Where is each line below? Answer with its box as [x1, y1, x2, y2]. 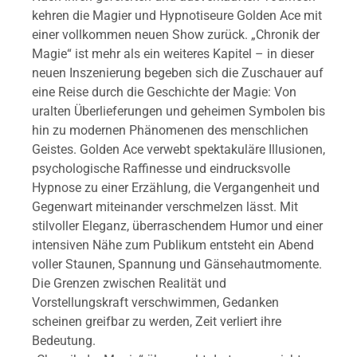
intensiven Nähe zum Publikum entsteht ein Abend [32, 237, 314, 253]
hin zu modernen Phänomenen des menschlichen [32, 123, 308, 139]
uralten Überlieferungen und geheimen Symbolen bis [32, 104, 325, 120]
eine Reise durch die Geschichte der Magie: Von [32, 84, 296, 100]
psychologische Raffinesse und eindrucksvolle [32, 161, 290, 177]
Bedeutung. [32, 333, 96, 349]
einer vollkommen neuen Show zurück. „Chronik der [32, 27, 320, 43]
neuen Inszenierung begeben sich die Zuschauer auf [32, 65, 324, 81]
